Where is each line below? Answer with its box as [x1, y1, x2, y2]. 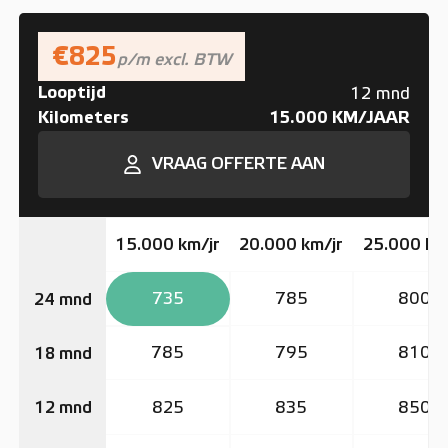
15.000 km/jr [115, 235, 221, 256]
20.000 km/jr [239, 235, 344, 256]
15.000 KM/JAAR [268, 107, 410, 128]
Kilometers [38, 107, 130, 128]
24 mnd [34, 290, 93, 311]
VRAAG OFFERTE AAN [151, 153, 325, 174]
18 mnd [34, 344, 93, 365]
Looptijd [38, 82, 107, 103]
